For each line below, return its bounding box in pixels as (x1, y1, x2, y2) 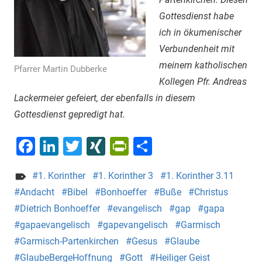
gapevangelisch (103, 219, 168, 230)
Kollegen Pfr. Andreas (158, 75, 247, 87)
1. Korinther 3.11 (166, 170, 234, 181)
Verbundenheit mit (158, 43, 235, 54)
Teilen (152, 135, 202, 157)
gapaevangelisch (20, 219, 90, 230)
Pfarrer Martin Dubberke (14, 63, 107, 74)
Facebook (35, 135, 116, 157)
